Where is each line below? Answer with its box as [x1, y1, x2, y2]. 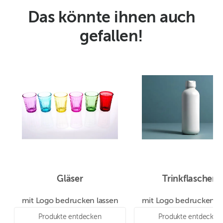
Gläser [57, 175, 83, 184]
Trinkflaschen [162, 175, 218, 184]
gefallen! [80, 29, 143, 45]
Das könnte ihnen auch [27, 10, 196, 26]
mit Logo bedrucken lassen [21, 197, 118, 206]
